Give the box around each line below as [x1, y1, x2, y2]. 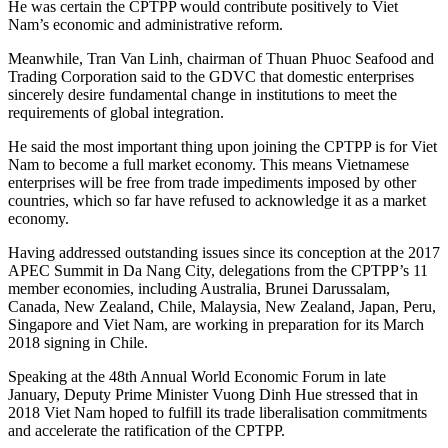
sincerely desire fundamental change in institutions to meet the [8, 86, 397, 104]
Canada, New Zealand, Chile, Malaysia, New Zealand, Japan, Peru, [8, 298, 436, 316]
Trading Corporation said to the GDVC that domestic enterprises [8, 68, 414, 86]
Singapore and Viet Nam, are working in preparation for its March [8, 316, 424, 334]
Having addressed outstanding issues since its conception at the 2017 [8, 244, 440, 262]
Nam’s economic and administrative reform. [8, 16, 283, 34]
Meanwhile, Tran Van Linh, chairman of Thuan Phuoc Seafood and [8, 50, 434, 68]
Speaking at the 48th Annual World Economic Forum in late [8, 368, 386, 386]
